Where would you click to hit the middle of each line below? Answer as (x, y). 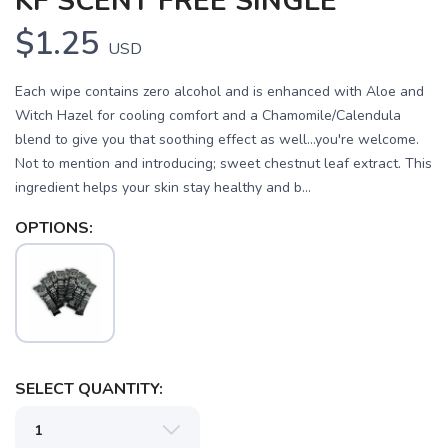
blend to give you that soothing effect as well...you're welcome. (217, 140)
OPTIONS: (54, 228)
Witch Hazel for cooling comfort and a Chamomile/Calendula (208, 116)
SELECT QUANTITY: (89, 389)
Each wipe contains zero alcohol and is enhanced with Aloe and (219, 92)
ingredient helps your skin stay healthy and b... (163, 188)
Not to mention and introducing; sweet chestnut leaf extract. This (223, 164)
